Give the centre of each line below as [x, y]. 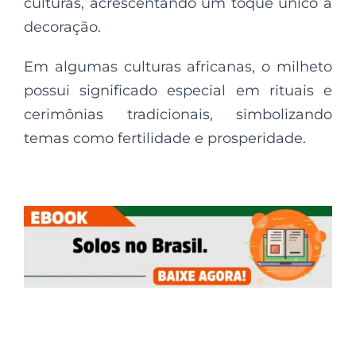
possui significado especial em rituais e [178, 90]
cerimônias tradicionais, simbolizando [178, 114]
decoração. [62, 27]
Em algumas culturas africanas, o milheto [178, 66]
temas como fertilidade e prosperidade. [165, 138]
